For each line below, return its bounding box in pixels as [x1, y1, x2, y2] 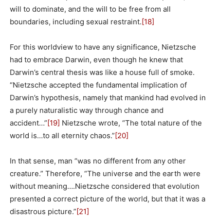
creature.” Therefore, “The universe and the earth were [10, 169, 200, 179]
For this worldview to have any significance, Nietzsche [10, 42, 196, 52]
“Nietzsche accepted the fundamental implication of [10, 80, 187, 90]
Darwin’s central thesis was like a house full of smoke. [10, 68, 195, 77]
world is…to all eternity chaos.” [10, 131, 115, 141]
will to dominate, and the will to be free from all [10, 4, 171, 14]
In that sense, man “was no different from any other [10, 156, 186, 166]
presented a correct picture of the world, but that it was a [10, 194, 205, 204]
